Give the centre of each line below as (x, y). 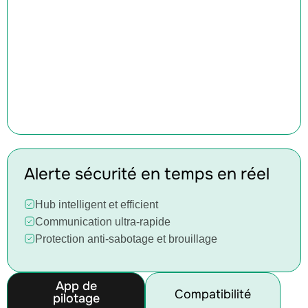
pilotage (76, 298)
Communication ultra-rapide (103, 221)
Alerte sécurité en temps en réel (147, 174)
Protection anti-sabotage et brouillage (126, 239)
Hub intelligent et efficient (97, 204)
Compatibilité (213, 294)
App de (76, 286)
